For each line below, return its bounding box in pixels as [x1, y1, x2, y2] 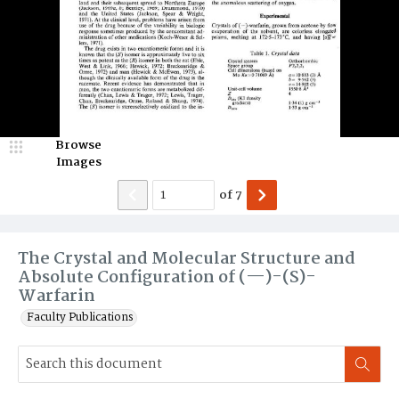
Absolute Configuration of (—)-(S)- [18, 265, 316, 291]
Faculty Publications [27, 308, 134, 327]
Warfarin [18, 283, 95, 310]
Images [55, 152, 102, 172]
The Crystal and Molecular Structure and [18, 246, 355, 273]
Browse [55, 135, 102, 155]
